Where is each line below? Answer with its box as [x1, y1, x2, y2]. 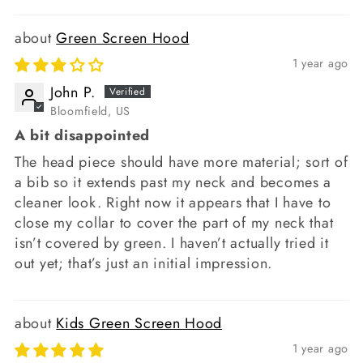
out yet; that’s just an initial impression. [15, 253, 272, 275]
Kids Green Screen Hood [56, 313, 223, 335]
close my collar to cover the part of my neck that [15, 212, 334, 234]
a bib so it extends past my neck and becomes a [15, 172, 332, 194]
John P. [50, 81, 96, 103]
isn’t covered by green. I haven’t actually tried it [15, 233, 329, 254]
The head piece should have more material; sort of [15, 152, 348, 173]
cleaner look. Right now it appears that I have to [15, 192, 331, 214]
